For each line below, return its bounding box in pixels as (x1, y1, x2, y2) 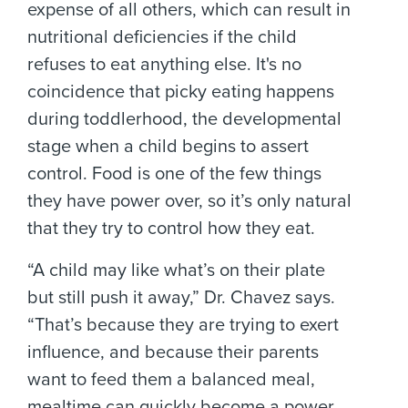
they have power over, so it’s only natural (27, 190, 352, 212)
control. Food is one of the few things (27, 163, 321, 185)
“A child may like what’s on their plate (27, 260, 325, 281)
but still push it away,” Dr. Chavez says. (27, 287, 335, 309)
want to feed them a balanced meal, (27, 369, 315, 391)
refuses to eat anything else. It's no (27, 54, 301, 76)
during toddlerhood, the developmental (27, 108, 342, 130)
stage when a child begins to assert (27, 136, 309, 158)
